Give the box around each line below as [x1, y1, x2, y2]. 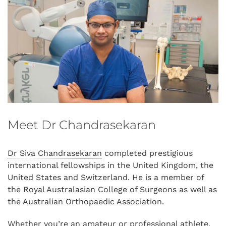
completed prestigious [102, 148, 193, 158]
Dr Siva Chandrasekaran [8, 148, 102, 158]
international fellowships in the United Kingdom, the [8, 160, 213, 171]
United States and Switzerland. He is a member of [8, 173, 204, 183]
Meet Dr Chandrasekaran [8, 118, 156, 133]
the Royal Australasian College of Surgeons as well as [8, 185, 217, 195]
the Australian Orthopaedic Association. [8, 197, 164, 207]
